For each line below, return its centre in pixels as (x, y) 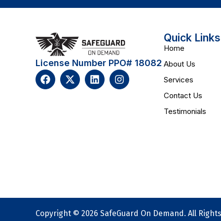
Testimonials (185, 111)
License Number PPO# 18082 (99, 63)
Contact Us (183, 96)
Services (179, 80)
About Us (180, 64)
